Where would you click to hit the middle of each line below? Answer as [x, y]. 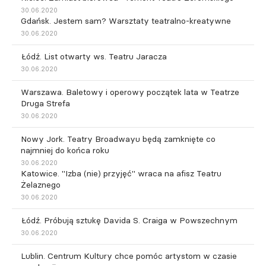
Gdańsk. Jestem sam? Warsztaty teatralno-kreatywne [126, 20]
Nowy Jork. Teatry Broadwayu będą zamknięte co [118, 139]
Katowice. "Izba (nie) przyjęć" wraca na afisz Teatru [121, 173]
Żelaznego [41, 184]
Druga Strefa [45, 103]
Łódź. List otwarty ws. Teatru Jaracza [94, 56]
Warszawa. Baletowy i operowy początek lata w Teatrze [130, 92]
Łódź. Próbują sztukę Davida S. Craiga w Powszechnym [129, 220]
